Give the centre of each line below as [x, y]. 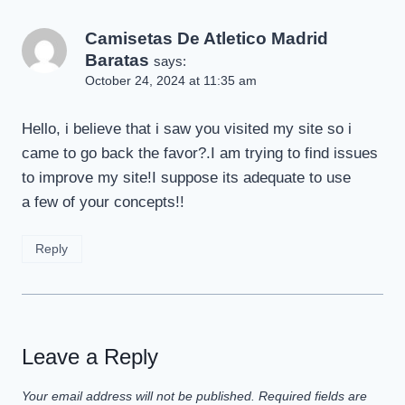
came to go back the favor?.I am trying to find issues [200, 153]
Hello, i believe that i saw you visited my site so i [187, 128]
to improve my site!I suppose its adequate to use [186, 177]
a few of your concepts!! [103, 202]
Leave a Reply [90, 356]
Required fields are [313, 396]
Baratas [117, 60]
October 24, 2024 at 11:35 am [171, 80]
